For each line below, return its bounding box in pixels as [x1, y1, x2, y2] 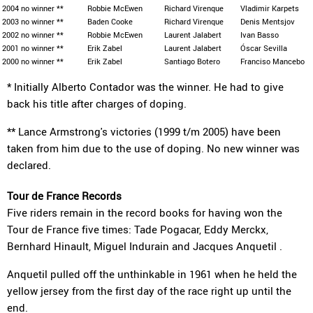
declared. [7, 158, 51, 172]
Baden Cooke [87, 16, 133, 27]
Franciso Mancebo [240, 56, 305, 66]
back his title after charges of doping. [7, 96, 187, 110]
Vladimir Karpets [240, 3, 299, 13]
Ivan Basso [240, 29, 279, 40]
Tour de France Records [7, 189, 122, 203]
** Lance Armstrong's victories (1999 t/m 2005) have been [7, 124, 281, 138]
